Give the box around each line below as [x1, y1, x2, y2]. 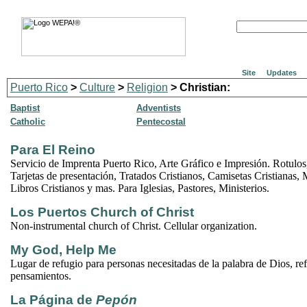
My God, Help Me [10, 243, 116, 257]
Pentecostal [136, 116, 186, 127]
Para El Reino [10, 143, 95, 157]
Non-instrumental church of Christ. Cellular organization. [10, 220, 257, 232]
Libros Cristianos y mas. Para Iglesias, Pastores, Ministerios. [10, 182, 269, 194]
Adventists [136, 103, 181, 113]
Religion [127, 82, 168, 93]
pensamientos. [10, 270, 71, 282]
